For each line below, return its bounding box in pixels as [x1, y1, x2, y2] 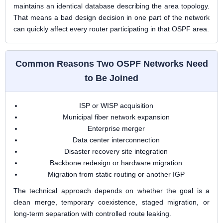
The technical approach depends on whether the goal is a [13, 187, 210, 195]
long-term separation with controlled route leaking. [13, 210, 171, 218]
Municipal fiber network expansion [62, 113, 170, 121]
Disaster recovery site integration [64, 147, 168, 155]
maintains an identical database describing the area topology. [13, 2, 210, 10]
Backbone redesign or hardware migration [50, 159, 182, 167]
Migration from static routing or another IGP [47, 170, 185, 178]
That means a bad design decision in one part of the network [13, 13, 210, 21]
